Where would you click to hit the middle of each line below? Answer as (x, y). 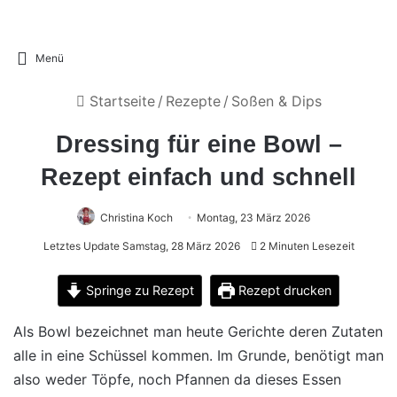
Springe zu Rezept (138, 290)
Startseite (120, 101)
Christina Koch (136, 218)
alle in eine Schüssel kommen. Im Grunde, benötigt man (198, 355)
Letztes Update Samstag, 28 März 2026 (141, 246)
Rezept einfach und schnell (198, 177)
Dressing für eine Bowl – (198, 144)
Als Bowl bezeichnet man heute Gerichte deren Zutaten (198, 331)
